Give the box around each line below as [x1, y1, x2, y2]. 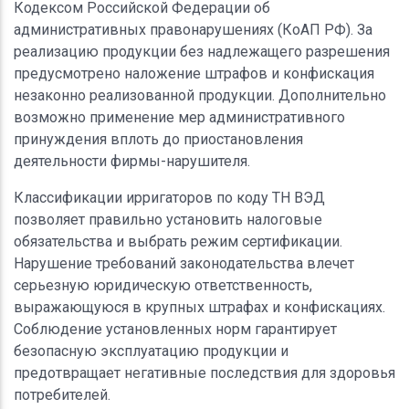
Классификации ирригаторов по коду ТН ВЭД [14, 188, 325, 206]
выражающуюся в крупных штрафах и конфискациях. [14, 298, 385, 316]
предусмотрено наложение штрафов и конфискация [14, 64, 374, 82]
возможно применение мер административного [14, 108, 345, 126]
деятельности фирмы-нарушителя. [14, 152, 250, 170]
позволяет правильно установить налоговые [14, 210, 322, 228]
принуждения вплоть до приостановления [14, 130, 303, 148]
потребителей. [14, 385, 110, 404]
